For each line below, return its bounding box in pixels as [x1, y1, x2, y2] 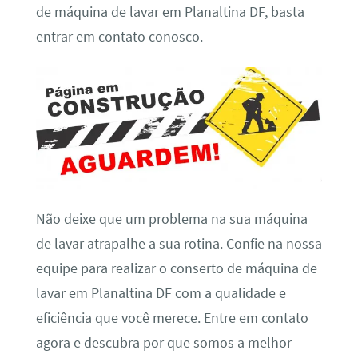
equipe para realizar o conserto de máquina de [35, 260, 317, 278]
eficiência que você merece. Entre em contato [35, 309, 308, 328]
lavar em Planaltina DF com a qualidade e [35, 284, 286, 303]
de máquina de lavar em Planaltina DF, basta [35, 2, 304, 21]
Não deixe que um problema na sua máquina [35, 210, 308, 229]
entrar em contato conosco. [35, 27, 203, 46]
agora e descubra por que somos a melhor [35, 334, 292, 352]
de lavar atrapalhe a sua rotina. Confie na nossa [35, 235, 322, 253]
